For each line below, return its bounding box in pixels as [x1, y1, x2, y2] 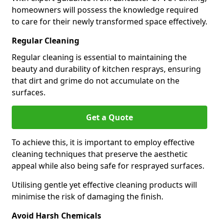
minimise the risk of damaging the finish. [12, 191, 163, 202]
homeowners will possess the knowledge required [12, 4, 198, 15]
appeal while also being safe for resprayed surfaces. [12, 160, 206, 171]
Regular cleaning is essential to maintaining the [12, 52, 187, 63]
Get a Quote [86, 112, 133, 123]
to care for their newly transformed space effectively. [12, 16, 207, 27]
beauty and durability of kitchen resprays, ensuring [12, 64, 201, 74]
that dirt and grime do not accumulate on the [12, 75, 179, 86]
